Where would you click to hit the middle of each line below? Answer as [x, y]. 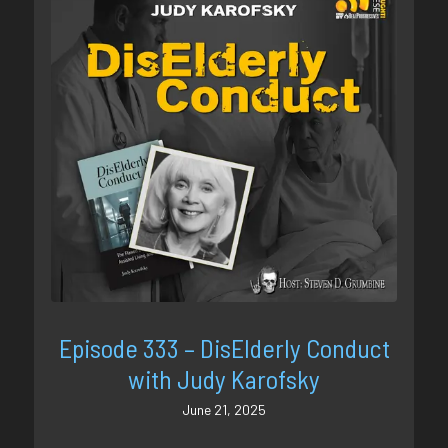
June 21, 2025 [224, 409]
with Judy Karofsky [224, 378]
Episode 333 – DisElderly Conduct [224, 347]
